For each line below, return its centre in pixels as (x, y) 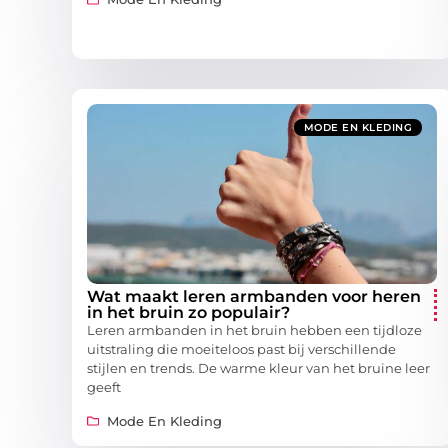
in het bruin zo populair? (188, 313)
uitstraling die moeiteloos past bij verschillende (241, 349)
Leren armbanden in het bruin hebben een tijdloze (254, 330)
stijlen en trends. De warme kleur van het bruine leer (258, 368)
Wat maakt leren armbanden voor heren (254, 297)
